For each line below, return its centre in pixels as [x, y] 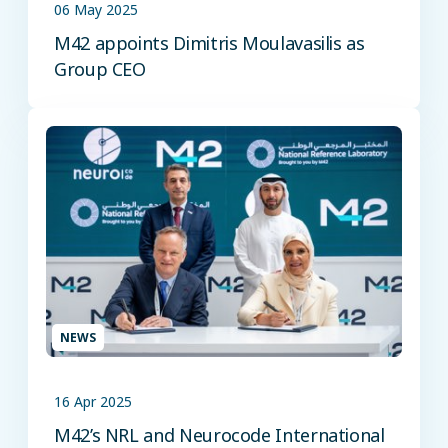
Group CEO [100, 68]
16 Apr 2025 [93, 401]
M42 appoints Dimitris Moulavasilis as [209, 42]
